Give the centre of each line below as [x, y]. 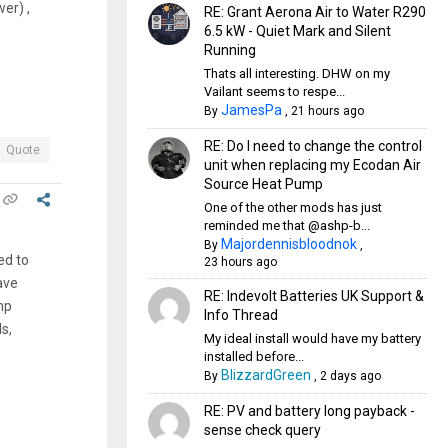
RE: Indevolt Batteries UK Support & [313, 296]
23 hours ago [240, 262]
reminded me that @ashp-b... [286, 225]
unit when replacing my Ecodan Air [312, 165]
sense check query [262, 430]
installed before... [253, 356]
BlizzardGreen [265, 375]
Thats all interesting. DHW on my [296, 73]
